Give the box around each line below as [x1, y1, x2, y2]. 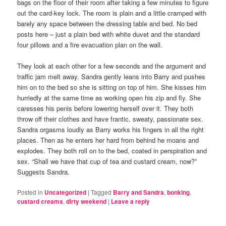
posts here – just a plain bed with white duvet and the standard [17, 29, 200, 39]
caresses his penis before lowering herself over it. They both [17, 103, 194, 114]
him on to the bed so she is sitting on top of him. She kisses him [17, 82, 207, 92]
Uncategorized [44, 188, 87, 197]
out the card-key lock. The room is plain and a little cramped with [17, 8, 207, 18]
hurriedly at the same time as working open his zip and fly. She [17, 93, 201, 103]
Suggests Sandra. [17, 167, 70, 177]
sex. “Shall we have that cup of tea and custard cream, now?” [17, 156, 197, 166]
